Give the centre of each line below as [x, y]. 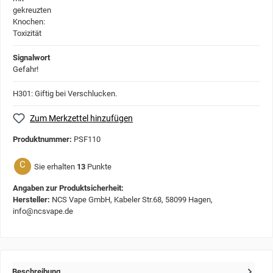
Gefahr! [26, 69]
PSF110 [87, 140]
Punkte [99, 166]
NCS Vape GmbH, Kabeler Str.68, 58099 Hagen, [132, 200]
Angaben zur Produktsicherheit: [68, 188]
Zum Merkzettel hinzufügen [81, 118]
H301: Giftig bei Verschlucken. [65, 93]
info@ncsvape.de [43, 211]
